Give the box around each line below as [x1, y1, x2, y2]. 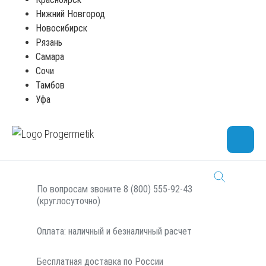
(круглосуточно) [37, 195, 100, 207]
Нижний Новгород [36, 8, 105, 20]
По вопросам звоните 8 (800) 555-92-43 [37, 183, 192, 195]
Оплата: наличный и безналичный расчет [37, 226, 192, 237]
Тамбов [36, 80, 65, 91]
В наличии [122, 148, 154, 156]
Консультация [162, 110, 225, 123]
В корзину [40, 110, 84, 123]
